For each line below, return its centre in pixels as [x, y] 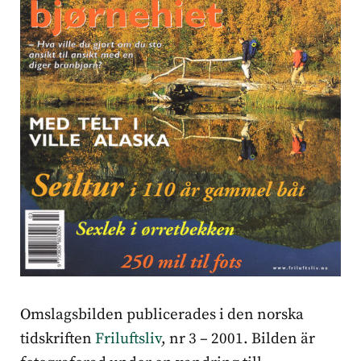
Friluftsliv [128, 339]
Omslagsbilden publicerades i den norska [162, 315]
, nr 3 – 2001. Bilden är [238, 339]
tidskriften [58, 339]
